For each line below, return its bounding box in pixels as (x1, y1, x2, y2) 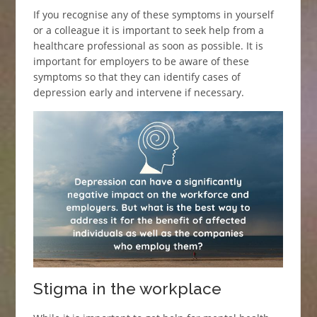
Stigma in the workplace (33, 279, 221, 299)
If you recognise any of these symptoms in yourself (33, 8, 274, 22)
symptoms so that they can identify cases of (33, 70, 241, 84)
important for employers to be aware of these (33, 54, 249, 69)
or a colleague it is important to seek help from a (33, 23, 264, 38)
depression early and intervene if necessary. (33, 86, 244, 100)
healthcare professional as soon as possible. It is (33, 39, 263, 53)
